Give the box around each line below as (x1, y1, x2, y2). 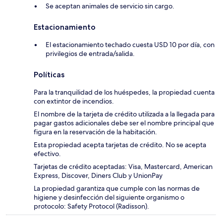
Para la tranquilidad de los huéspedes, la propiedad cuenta (34, 88, 215, 97)
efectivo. (34, 149, 61, 159)
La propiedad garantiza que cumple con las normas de (34, 184, 200, 193)
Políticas (34, 70, 64, 80)
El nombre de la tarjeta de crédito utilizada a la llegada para (34, 110, 215, 119)
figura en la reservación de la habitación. (34, 127, 157, 137)
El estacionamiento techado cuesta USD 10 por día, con (46, 40, 215, 50)
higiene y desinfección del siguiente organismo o (34, 193, 184, 202)
